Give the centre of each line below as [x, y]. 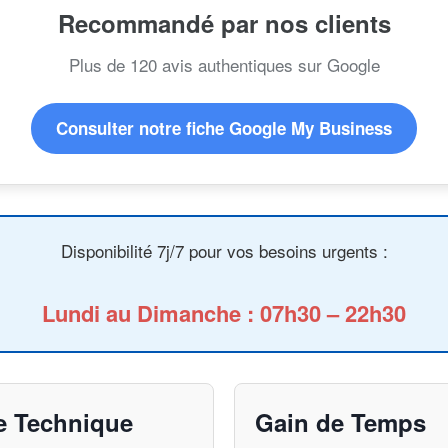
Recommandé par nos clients [224, 23]
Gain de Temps [340, 422]
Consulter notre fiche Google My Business [224, 128]
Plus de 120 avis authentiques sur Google [224, 65]
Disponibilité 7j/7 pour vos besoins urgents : [224, 251]
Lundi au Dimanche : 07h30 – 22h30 [224, 313]
